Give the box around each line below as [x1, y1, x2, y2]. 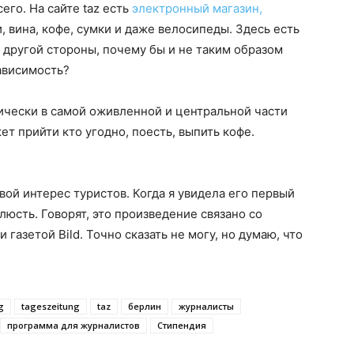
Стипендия [157, 319, 206, 331]
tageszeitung [21, 300, 80, 312]
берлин [128, 300, 161, 312]
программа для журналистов [7, 319, 140, 331]
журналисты [179, 300, 234, 312]
